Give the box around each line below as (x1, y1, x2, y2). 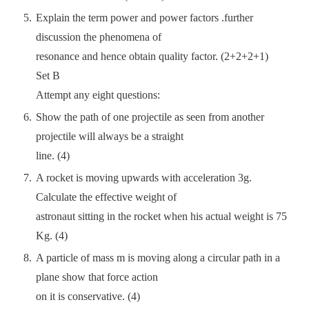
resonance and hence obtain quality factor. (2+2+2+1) (36, 50, 268, 62)
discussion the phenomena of (36, 31, 161, 43)
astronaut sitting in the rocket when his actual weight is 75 (36, 210, 287, 222)
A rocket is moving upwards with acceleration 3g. (36, 172, 252, 183)
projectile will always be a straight (36, 130, 183, 142)
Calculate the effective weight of (36, 191, 177, 203)
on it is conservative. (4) (36, 290, 140, 302)
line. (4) (36, 150, 70, 161)
